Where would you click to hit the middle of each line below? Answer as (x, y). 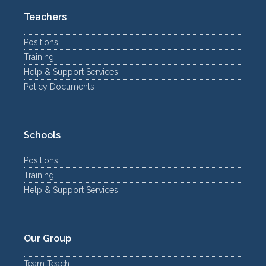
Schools (42, 135)
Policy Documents (59, 87)
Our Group (47, 239)
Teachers (45, 17)
